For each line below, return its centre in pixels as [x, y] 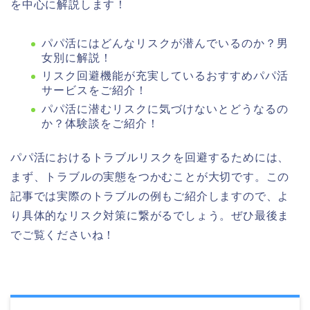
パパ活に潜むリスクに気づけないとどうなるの [165, 109]
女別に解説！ [77, 57]
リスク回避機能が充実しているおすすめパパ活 [165, 76]
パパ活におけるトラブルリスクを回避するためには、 [150, 158]
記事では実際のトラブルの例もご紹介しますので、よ [150, 197]
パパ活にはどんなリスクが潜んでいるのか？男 [165, 43]
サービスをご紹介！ [94, 91]
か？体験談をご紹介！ [100, 124]
